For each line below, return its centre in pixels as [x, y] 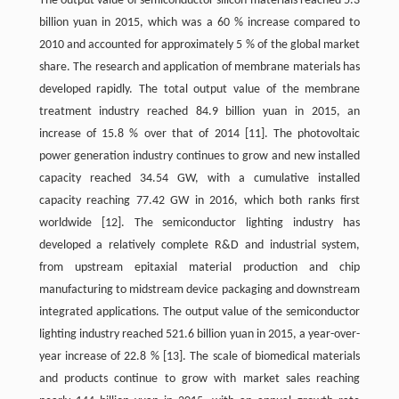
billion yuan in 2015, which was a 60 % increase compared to [199, 23]
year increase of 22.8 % [101, 357]
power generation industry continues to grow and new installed [199, 156]
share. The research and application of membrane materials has [199, 67]
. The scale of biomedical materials [272, 357]
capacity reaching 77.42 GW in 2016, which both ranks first [199, 201]
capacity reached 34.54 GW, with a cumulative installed [199, 179]
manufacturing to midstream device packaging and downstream [199, 290]
